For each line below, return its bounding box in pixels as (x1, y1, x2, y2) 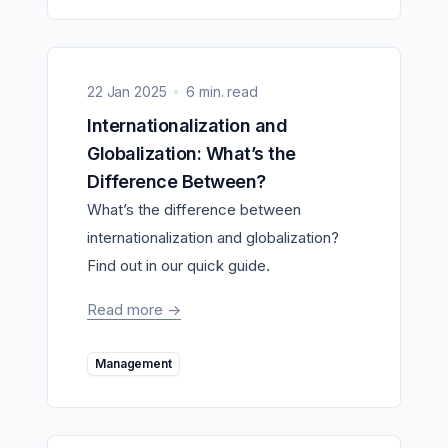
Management (105, 355, 172, 371)
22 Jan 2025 (87, 82, 167, 100)
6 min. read (186, 82, 258, 100)
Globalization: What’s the (87, 142, 296, 164)
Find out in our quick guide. (87, 255, 270, 275)
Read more (87, 299, 167, 319)
